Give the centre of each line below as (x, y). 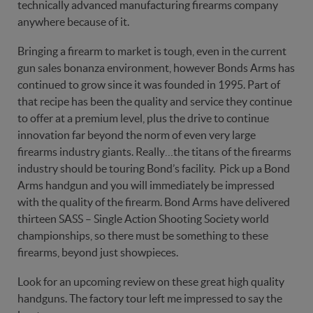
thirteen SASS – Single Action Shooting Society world (143, 219)
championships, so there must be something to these (143, 235)
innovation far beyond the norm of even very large (137, 135)
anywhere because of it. (73, 22)
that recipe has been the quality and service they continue (155, 101)
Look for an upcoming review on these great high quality (151, 282)
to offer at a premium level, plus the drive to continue (143, 118)
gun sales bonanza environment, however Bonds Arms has (156, 68)
